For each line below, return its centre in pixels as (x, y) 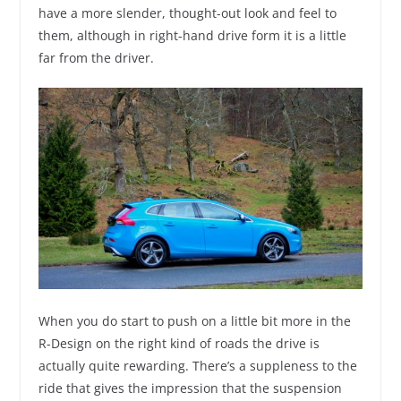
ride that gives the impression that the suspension (190, 388)
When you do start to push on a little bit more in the (194, 320)
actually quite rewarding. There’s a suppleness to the (197, 365)
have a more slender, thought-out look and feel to (187, 13)
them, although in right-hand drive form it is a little (192, 35)
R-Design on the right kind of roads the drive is (179, 343)
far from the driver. (96, 57)
